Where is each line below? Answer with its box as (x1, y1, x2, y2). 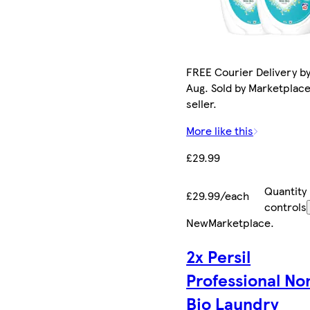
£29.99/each (186, 187, 250, 203)
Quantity (264, 182, 307, 199)
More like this (186, 122, 254, 138)
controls (264, 198, 307, 215)
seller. (186, 95, 217, 111)
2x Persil (186, 244, 251, 268)
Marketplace (208, 214, 271, 230)
